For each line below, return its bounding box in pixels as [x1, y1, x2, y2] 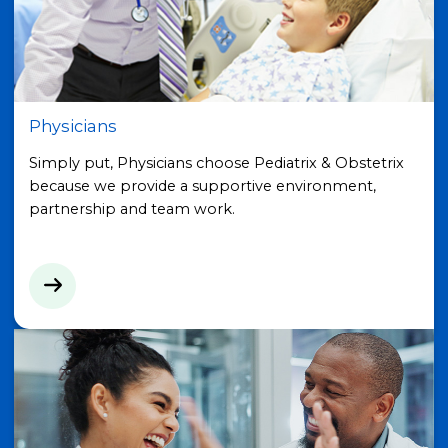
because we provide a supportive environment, [28, 176, 376, 195]
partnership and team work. [28, 199, 235, 218]
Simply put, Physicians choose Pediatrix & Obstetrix [28, 153, 404, 172]
